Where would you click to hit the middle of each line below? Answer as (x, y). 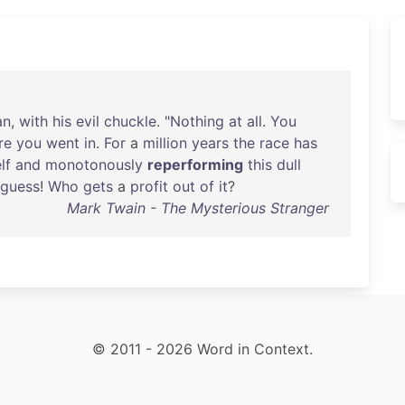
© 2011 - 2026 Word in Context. (202, 349)
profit (149, 186)
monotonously (94, 165)
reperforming (195, 165)
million (165, 143)
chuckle (130, 121)
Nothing (197, 121)
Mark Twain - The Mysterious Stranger (198, 208)
